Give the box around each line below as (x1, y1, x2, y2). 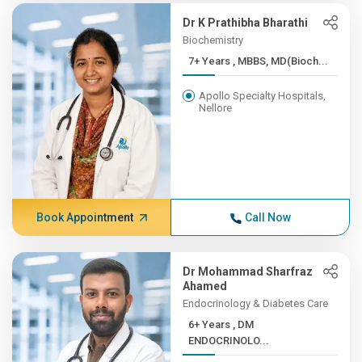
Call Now (244, 211, 291, 224)
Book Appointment (36, 211, 133, 224)
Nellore (199, 102, 233, 114)
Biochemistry (183, 34, 244, 46)
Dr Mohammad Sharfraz (183, 265, 314, 278)
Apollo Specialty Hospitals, (199, 90, 326, 102)
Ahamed (183, 280, 228, 293)
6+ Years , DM (188, 318, 234, 330)
